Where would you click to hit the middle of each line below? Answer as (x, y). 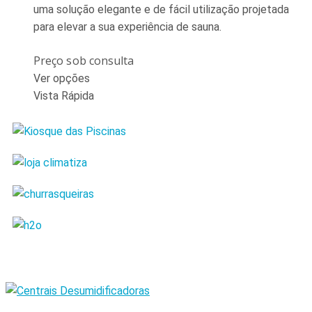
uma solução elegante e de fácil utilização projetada (161, 9)
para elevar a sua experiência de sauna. (127, 26)
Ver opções (62, 78)
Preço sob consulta (84, 60)
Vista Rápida (64, 95)
